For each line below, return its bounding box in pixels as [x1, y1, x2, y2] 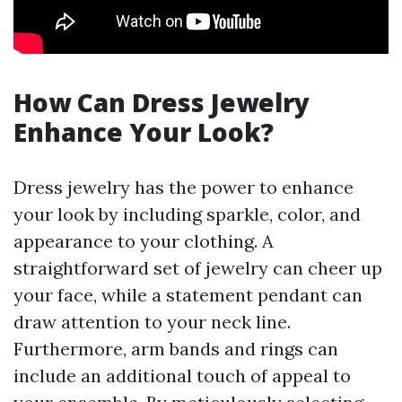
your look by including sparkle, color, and [13, 203, 361, 225]
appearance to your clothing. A [13, 230, 274, 252]
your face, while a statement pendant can [13, 284, 363, 306]
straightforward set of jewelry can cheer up [13, 257, 382, 279]
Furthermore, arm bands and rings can [13, 337, 338, 360]
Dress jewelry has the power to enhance [13, 176, 354, 198]
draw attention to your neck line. [13, 310, 291, 333]
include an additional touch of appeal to [13, 364, 351, 387]
